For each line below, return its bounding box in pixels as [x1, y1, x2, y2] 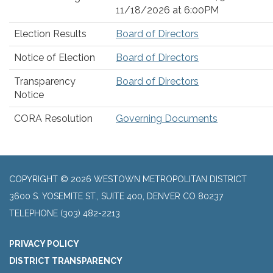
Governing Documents [116, 113, 218, 124]
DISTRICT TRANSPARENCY [9, 256, 122, 266]
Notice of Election [14, 52, 95, 63]
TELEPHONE [9, 208, 58, 218]
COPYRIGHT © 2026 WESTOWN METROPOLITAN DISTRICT [9, 174, 247, 184]
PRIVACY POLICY [9, 239, 79, 249]
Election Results [14, 28, 87, 40]
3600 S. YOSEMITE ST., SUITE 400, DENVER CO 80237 [9, 191, 223, 201]
